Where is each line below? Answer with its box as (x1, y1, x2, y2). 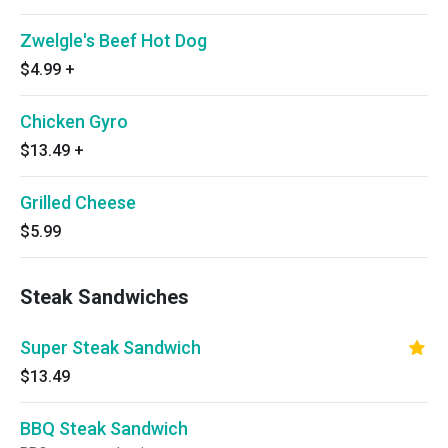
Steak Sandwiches (20, 285, 189, 309)
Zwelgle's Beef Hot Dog (20, 30, 207, 51)
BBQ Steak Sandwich (20, 418, 188, 439)
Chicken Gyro (20, 111, 128, 132)
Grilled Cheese (20, 192, 136, 213)
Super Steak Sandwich (20, 337, 201, 358)
